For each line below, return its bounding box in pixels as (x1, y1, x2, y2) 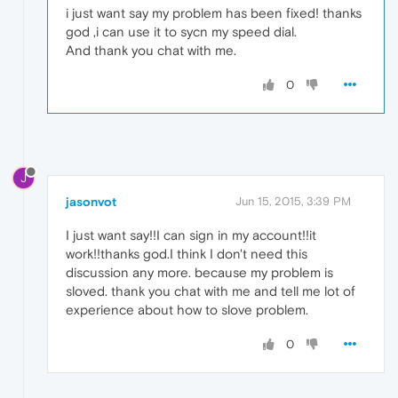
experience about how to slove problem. (66, 301, 308, 317)
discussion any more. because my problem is (66, 264, 333, 280)
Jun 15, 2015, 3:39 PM (235, 194, 351, 208)
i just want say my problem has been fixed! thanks (66, 4, 362, 20)
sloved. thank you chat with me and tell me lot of (66, 283, 355, 298)
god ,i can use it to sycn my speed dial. (66, 23, 297, 39)
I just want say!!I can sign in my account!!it (66, 227, 316, 243)
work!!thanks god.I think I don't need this (66, 245, 307, 261)
